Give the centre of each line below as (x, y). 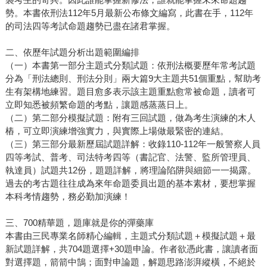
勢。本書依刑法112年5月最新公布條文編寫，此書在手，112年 (129, 13)
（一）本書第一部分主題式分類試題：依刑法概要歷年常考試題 (130, 66)
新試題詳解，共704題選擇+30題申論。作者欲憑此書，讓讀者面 (131, 249)
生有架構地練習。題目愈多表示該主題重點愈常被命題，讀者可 (130, 92)
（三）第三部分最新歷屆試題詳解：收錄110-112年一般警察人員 (133, 144)
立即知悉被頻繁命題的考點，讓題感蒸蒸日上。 (99, 105)
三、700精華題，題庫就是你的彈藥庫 (79, 223)
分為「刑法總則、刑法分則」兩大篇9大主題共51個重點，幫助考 (133, 79)
